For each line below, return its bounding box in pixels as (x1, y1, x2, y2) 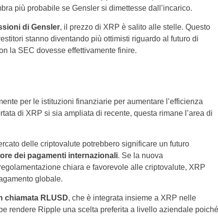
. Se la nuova (117, 151, 163, 160)
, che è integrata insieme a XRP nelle (68, 194, 196, 202)
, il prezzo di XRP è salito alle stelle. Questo (59, 23, 210, 32)
